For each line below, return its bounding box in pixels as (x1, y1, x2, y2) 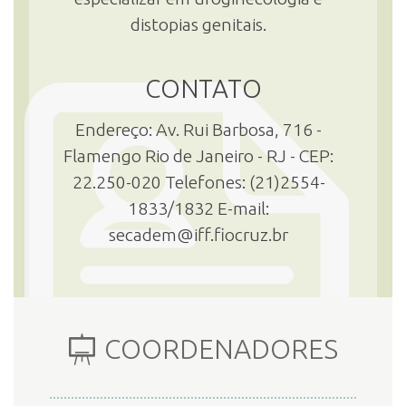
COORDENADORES (103, 333, 338, 364)
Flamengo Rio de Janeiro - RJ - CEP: (63, 146, 333, 166)
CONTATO (144, 74, 262, 102)
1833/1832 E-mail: (128, 198, 269, 218)
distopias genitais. (130, 14, 266, 34)
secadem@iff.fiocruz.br (109, 225, 288, 245)
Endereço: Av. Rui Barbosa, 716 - (75, 120, 322, 140)
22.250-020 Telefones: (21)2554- (72, 172, 325, 192)
